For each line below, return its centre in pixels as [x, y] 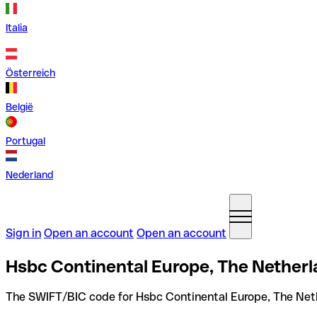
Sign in [23, 233]
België [19, 107]
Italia [17, 28]
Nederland [29, 175]
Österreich [30, 73]
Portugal [25, 141]
